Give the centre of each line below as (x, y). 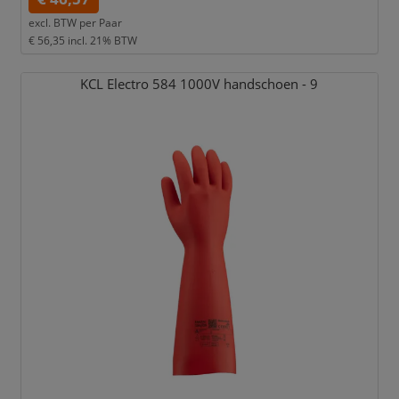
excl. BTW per (62, 23)
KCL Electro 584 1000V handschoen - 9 (199, 84)
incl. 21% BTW (102, 41)
